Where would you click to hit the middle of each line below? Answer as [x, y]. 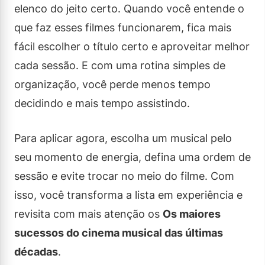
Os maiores [192, 214]
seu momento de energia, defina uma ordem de [132, 157]
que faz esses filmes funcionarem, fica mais [123, 27]
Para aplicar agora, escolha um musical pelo [123, 138]
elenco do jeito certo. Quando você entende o [129, 8]
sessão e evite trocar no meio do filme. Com [124, 176]
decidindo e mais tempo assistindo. [102, 103]
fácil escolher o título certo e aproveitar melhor [132, 46]
